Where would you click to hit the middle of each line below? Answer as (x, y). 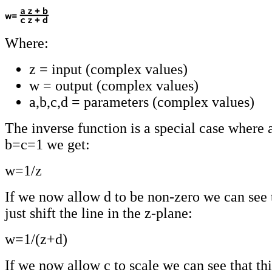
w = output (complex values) (114, 85)
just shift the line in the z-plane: (99, 213)
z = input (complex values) (108, 69)
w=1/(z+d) (36, 239)
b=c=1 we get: (47, 144)
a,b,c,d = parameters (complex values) (142, 102)
